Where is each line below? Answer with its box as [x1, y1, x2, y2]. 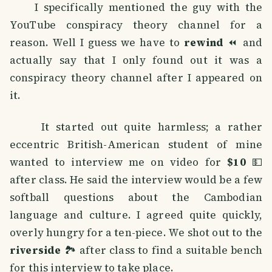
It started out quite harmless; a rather [10, 120, 262, 135]
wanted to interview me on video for [10, 155, 228, 170]
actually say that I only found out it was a [10, 53, 262, 68]
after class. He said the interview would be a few [10, 172, 262, 188]
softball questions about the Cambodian [10, 190, 262, 205]
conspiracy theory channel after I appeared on [10, 70, 262, 86]
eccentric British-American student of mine [10, 137, 262, 152]
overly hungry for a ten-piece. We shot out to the [10, 225, 262, 240]
